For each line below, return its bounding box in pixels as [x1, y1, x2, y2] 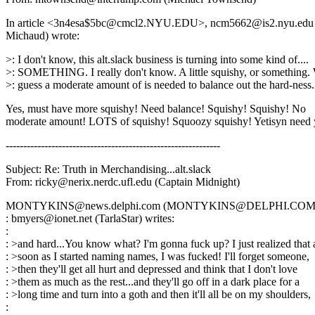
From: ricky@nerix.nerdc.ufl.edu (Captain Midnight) [6, 176, 240, 188]
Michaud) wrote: [6, 30, 79, 42]
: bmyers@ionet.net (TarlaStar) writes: [6, 212, 174, 225]
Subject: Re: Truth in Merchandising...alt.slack [6, 163, 211, 176]
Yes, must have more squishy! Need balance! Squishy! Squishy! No [6, 103, 306, 115]
